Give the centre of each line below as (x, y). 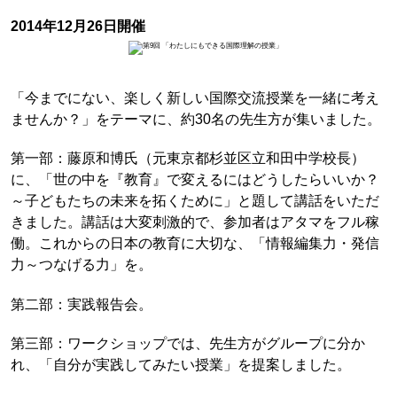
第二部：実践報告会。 (81, 304)
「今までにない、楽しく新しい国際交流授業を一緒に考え (195, 97)
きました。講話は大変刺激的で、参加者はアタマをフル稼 (195, 222)
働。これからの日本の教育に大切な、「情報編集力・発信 (195, 243)
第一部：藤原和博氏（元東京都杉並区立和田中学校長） (187, 158)
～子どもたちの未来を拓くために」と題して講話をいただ (195, 201)
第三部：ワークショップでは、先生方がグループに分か (187, 343)
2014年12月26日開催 (78, 26)
